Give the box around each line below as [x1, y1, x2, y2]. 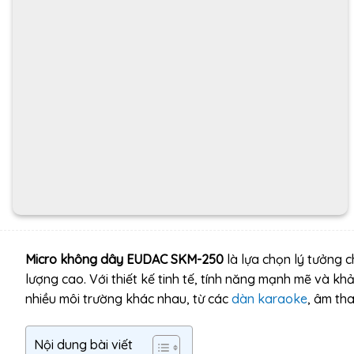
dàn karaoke [232, 290, 307, 307]
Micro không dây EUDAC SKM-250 [25, 250, 224, 267]
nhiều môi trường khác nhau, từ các [25, 290, 232, 307]
